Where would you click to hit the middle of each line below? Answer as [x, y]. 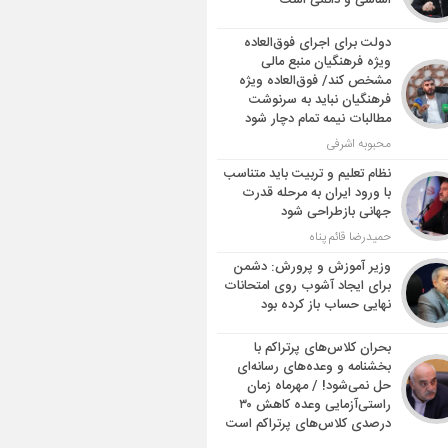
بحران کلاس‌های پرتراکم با [322, 348]
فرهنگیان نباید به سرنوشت [319, 100]
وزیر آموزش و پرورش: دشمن [311, 267]
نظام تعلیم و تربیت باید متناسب [307, 174]
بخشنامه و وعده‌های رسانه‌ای [313, 367]
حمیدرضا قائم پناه [349, 237]
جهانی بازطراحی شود [335, 212]
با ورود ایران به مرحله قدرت [316, 193]
